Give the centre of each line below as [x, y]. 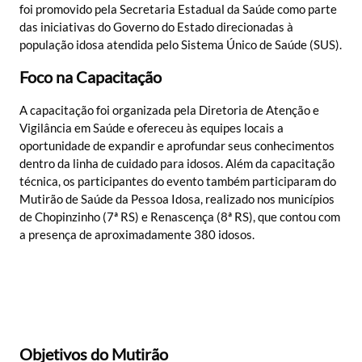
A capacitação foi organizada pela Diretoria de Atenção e [169, 109]
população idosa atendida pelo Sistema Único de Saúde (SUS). [181, 44]
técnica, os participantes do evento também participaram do [178, 181]
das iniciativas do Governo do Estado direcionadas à [156, 26]
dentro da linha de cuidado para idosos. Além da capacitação [177, 163]
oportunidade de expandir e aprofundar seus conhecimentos [177, 145]
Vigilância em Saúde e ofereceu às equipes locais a [152, 127]
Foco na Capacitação [90, 77]
